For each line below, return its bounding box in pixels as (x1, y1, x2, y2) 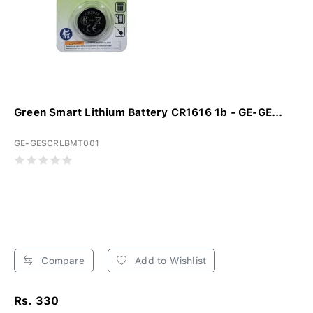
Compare (38, 254, 85, 266)
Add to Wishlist (132, 254, 207, 266)
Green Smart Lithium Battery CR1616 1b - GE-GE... (14, 105, 283, 119)
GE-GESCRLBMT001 (14, 138, 99, 148)
